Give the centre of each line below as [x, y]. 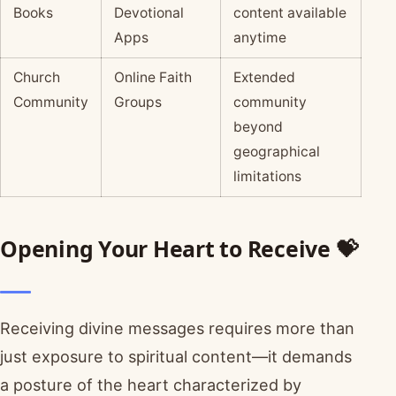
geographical [276, 151]
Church [36, 77]
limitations [267, 176]
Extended [264, 77]
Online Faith [152, 77]
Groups [137, 102]
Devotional [148, 12]
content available [289, 12]
